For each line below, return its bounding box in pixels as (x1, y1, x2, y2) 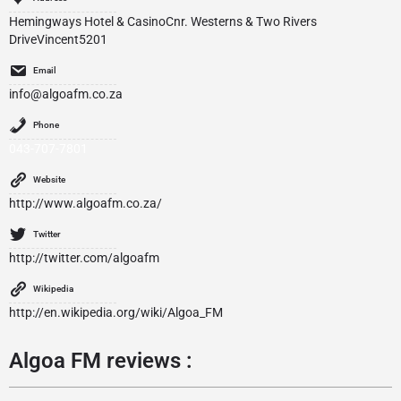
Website (33, 175, 65, 184)
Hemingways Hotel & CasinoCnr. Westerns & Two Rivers (9, 14, 317, 29)
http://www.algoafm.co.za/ (9, 196, 162, 210)
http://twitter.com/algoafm (9, 251, 159, 265)
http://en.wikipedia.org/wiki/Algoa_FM (9, 305, 223, 320)
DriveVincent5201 (9, 32, 107, 47)
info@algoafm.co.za (9, 87, 123, 101)
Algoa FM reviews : (9, 348, 192, 373)
